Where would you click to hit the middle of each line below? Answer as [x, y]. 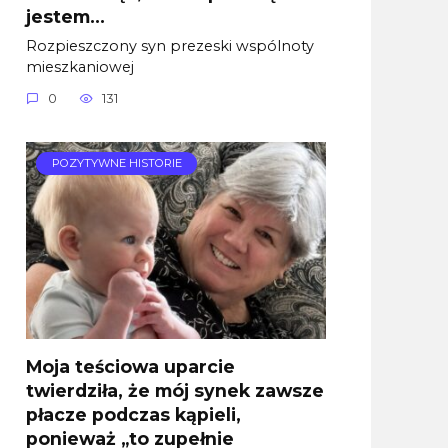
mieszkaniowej [80, 66]
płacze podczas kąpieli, [133, 415]
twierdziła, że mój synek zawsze [175, 391]
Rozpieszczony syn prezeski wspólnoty [170, 45]
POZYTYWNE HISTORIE [116, 163]
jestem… [65, 16]
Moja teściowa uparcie [130, 367]
